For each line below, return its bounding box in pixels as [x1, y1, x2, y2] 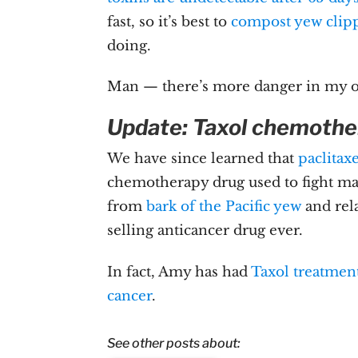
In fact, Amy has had [107, 263, 252, 280]
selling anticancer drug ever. [107, 222, 304, 240]
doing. [107, 37, 152, 54]
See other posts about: [107, 336, 241, 352]
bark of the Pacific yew [146, 198, 302, 216]
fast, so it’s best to [107, 13, 232, 30]
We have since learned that [107, 150, 299, 168]
